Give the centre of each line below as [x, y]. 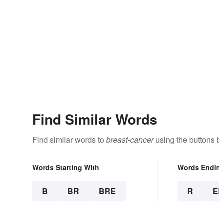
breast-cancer [130, 140]
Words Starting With [66, 167]
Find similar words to [69, 140]
